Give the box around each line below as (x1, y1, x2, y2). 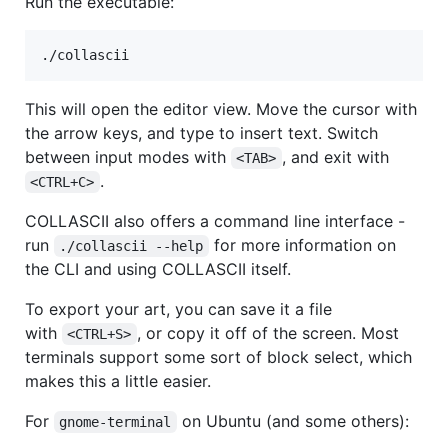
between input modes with (25, 146, 231, 167)
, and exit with (281, 146, 389, 167)
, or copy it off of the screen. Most (136, 322, 404, 343)
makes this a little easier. (25, 370, 211, 391)
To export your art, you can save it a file (25, 298, 332, 319)
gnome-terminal (59, 413, 172, 430)
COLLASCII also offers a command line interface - (25, 210, 405, 231)
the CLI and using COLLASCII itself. (25, 258, 291, 279)
